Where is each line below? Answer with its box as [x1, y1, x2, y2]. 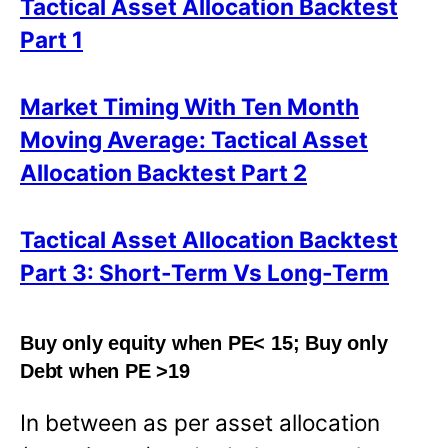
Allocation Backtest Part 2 [20, 159, 307, 187]
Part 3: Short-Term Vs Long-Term [20, 259, 389, 287]
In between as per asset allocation [20, 408, 380, 436]
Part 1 [20, 26, 83, 54]
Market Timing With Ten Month [20, 93, 359, 121]
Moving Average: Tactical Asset [20, 126, 368, 154]
